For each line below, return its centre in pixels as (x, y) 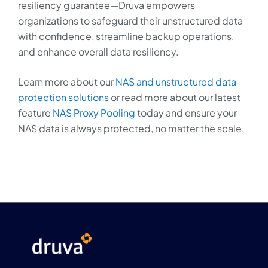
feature (35, 112)
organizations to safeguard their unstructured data (130, 20)
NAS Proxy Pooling (94, 112)
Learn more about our (67, 81)
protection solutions (63, 97)
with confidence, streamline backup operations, (126, 36)
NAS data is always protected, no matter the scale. (131, 128)
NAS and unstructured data (176, 81)
